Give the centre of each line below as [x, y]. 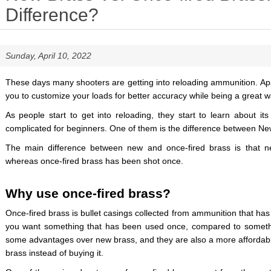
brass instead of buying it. [54, 253]
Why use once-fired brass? [88, 193]
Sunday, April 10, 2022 [48, 56]
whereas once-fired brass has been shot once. [94, 161]
